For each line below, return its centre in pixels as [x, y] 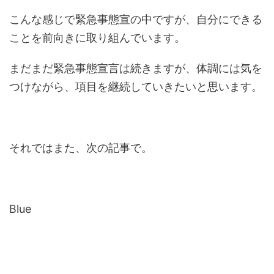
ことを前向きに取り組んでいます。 [97, 38]
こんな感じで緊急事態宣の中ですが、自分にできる [136, 19]
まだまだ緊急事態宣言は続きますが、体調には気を [136, 68]
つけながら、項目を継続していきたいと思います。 [136, 87]
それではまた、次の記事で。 [81, 148]
